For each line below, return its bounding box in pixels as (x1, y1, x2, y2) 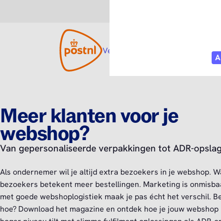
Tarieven (149, 45, 180, 56)
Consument (115, 7, 156, 18)
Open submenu (141, 45, 195, 56)
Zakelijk (172, 7, 200, 18)
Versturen (103, 45, 139, 56)
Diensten (182, 45, 214, 56)
